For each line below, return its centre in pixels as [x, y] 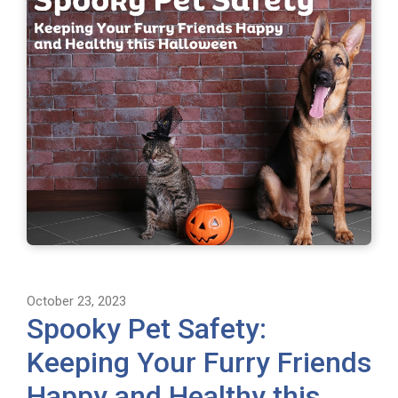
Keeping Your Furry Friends [199, 362]
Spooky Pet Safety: [147, 328]
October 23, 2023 [76, 301]
